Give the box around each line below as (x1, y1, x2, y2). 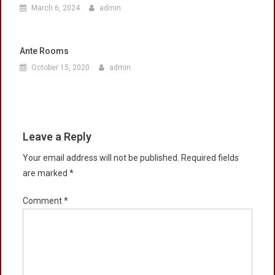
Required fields (181, 152, 239, 163)
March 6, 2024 (31, 3, 80, 12)
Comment (23, 195, 64, 206)
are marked (23, 168, 69, 178)
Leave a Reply (23, 130, 91, 143)
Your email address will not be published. (23, 152, 179, 163)
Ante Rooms (20, 45, 69, 56)
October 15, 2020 (31, 63, 90, 72)
